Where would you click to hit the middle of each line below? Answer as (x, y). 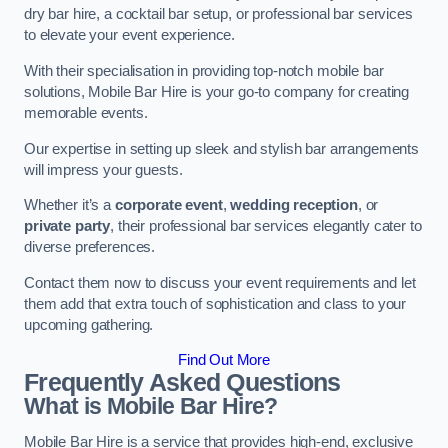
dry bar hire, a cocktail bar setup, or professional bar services (218, 14)
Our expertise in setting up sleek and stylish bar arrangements (221, 148)
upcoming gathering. (89, 324)
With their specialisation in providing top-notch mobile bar (204, 70)
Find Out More (224, 360)
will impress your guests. (105, 169)
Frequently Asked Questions (182, 383)
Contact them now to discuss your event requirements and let (220, 282)
